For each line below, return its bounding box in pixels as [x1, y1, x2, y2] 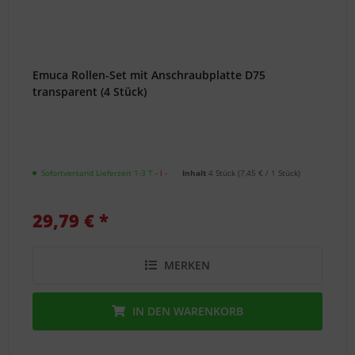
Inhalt [182, 167, 209, 179]
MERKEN [164, 258, 211, 273]
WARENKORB [174, 303, 244, 319]
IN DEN [132, 303, 171, 319]
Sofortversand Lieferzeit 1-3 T [39, 167, 156, 179]
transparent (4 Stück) [32, 84, 147, 100]
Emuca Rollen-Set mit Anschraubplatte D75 [32, 67, 266, 83]
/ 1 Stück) [263, 167, 301, 179]
